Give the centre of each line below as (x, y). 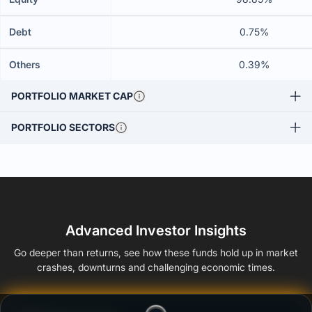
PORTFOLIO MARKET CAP (72, 96)
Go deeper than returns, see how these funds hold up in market (156, 252)
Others (25, 64)
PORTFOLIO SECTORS (63, 127)
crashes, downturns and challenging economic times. (156, 267)
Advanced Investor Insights (156, 231)
